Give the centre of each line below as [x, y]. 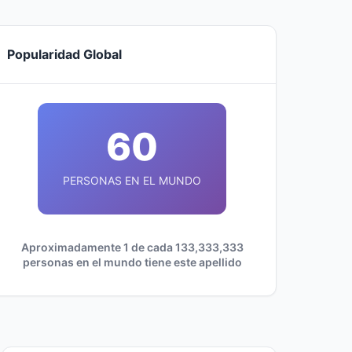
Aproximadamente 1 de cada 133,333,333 [132, 247]
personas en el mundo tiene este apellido [132, 262]
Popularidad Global [64, 54]
